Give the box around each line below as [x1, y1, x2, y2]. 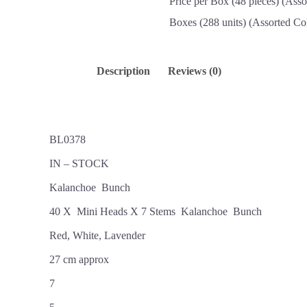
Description [97, 65, 150, 77]
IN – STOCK [49, 158, 109, 170]
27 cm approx [49, 254, 109, 266]
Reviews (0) [168, 65, 221, 77]
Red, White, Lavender [49, 230, 145, 242]
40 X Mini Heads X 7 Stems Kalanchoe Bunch [49, 206, 262, 218]
